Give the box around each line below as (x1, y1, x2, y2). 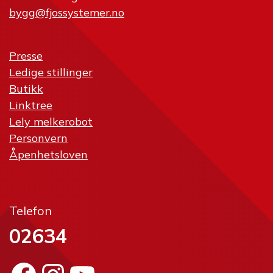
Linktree (9, 98, 52, 113)
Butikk (9, 82, 43, 96)
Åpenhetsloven (9, 147, 88, 162)
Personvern (9, 131, 68, 146)
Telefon (9, 203, 52, 219)
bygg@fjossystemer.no (9, 5, 124, 20)
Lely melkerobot (9, 115, 93, 129)
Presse (9, 49, 43, 63)
